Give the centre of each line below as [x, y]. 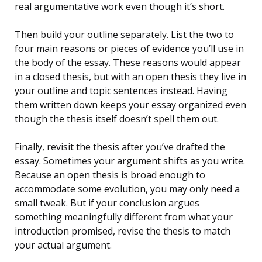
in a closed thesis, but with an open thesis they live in [130, 77]
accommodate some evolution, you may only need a [127, 189]
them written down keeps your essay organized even [130, 105]
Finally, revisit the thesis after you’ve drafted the [120, 147]
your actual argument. [63, 245]
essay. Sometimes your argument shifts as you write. [130, 161]
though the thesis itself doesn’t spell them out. [117, 119]
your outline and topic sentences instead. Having [121, 91]
